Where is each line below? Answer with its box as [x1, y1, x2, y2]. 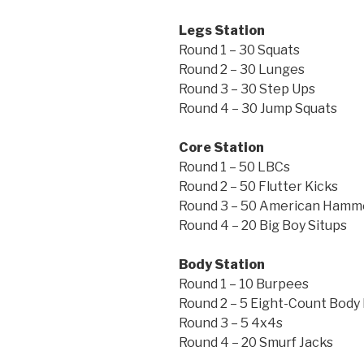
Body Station [179, 256, 265, 272]
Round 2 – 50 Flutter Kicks [179, 178, 338, 194]
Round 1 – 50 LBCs [179, 158, 290, 175]
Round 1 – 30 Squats [179, 41, 300, 58]
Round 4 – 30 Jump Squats [179, 100, 337, 116]
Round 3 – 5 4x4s [179, 314, 283, 331]
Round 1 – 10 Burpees [179, 275, 309, 292]
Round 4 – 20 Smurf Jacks [179, 334, 333, 350]
